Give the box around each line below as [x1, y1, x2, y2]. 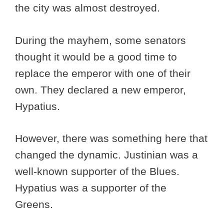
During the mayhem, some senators [15, 34, 186, 46]
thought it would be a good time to [15, 50, 177, 62]
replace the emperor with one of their [15, 67, 190, 79]
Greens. [15, 198, 56, 210]
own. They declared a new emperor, [15, 83, 186, 95]
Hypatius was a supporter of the [15, 182, 166, 194]
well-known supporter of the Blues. [15, 165, 179, 177]
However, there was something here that [15, 132, 207, 144]
